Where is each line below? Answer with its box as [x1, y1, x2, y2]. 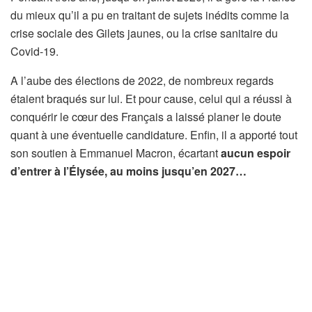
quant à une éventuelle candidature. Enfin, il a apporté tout [10, 126, 297, 143]
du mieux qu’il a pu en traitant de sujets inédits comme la [10, 6, 289, 23]
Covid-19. [10, 42, 58, 59]
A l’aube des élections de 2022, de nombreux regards [10, 72, 274, 88]
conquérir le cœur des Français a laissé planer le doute [10, 108, 281, 125]
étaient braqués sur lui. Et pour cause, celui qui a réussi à [10, 90, 292, 107]
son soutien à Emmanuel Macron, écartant [10, 144, 218, 161]
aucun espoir [218, 144, 290, 161]
